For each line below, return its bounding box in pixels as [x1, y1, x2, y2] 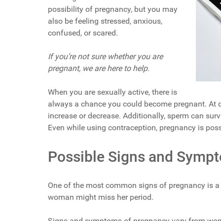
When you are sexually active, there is [48, 87, 177, 97]
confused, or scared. [48, 28, 118, 37]
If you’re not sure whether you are [48, 51, 163, 61]
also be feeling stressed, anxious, [48, 16, 162, 26]
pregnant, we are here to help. [48, 63, 149, 73]
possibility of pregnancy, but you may [48, 4, 178, 14]
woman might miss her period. [48, 192, 153, 202]
